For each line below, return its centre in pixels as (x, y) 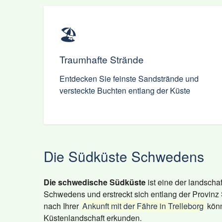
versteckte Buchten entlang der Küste (125, 90)
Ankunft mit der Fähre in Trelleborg (143, 206)
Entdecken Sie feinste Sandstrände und (129, 79)
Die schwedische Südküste (95, 182)
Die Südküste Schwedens (124, 156)
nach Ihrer (62, 206)
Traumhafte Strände (102, 59)
